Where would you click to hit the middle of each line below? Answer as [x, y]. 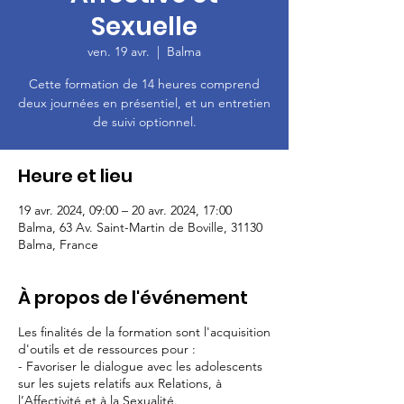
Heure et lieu [75, 176]
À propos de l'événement [133, 298]
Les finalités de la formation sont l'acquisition [144, 332]
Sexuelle [144, 27]
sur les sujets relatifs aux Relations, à [120, 383]
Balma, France [58, 244]
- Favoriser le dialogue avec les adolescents [140, 366]
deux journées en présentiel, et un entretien [144, 103]
